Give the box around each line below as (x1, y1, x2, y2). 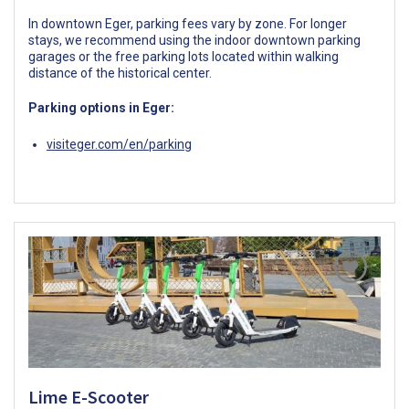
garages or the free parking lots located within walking (28, 49, 339, 65)
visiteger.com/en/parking (47, 137, 192, 152)
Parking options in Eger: (28, 100, 174, 116)
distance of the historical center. (28, 66, 212, 81)
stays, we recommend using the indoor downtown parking (28, 33, 361, 48)
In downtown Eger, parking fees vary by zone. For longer (28, 16, 347, 32)
